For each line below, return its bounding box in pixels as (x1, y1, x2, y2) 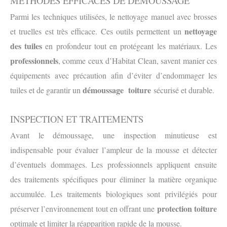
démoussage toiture (83, 84, 151, 96)
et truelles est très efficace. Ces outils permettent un (10, 26, 184, 37)
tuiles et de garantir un (10, 85, 83, 96)
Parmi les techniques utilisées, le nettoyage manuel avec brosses (10, 11, 217, 22)
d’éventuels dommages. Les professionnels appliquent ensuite (10, 159, 217, 170)
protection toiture (157, 202, 217, 214)
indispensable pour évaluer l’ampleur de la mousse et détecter (10, 144, 217, 155)
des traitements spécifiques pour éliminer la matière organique (10, 173, 217, 184)
